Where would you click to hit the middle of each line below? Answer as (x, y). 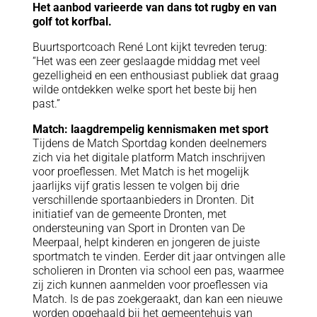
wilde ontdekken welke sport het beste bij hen (144, 89)
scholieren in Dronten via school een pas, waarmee (158, 270)
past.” (46, 103)
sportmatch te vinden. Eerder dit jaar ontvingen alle (158, 256)
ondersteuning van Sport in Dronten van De (138, 228)
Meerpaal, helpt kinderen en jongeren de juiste (146, 242)
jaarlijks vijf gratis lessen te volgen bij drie (136, 185)
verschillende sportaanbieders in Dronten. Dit (143, 200)
